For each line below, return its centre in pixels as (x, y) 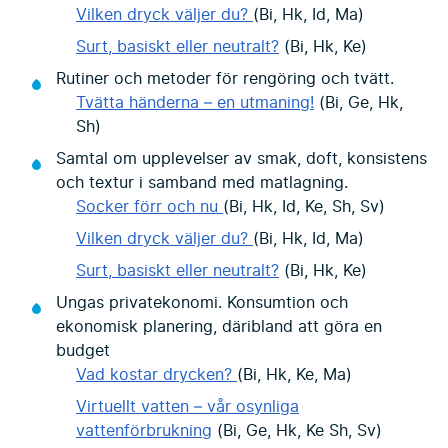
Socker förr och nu (149, 207)
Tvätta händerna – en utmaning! (195, 103)
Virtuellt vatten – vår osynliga (187, 407)
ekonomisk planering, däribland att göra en (219, 327)
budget (83, 351)
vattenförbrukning (144, 431)
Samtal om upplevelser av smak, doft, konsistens (241, 159)
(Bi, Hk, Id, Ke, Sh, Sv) (304, 207)
